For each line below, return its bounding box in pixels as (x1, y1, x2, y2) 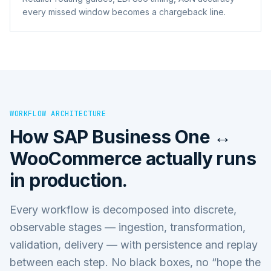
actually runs (142, 147, 256, 169)
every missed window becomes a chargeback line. (22, 6, 226, 17)
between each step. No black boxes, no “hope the (10, 255, 261, 269)
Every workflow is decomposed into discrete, (10, 203, 237, 216)
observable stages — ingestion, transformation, (10, 220, 246, 233)
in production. (10, 169, 128, 191)
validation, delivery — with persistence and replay (10, 238, 258, 251)
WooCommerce (10, 147, 142, 169)
